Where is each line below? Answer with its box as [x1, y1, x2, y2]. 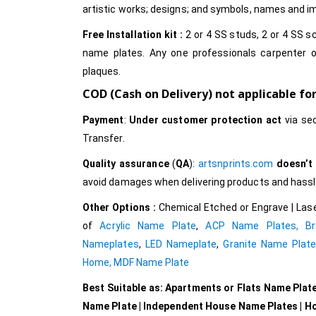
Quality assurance [83, 158, 169, 170]
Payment [83, 114, 124, 126]
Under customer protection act [129, 114, 282, 126]
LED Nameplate [145, 238, 217, 250]
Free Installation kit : [83, 29, 186, 41]
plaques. [83, 66, 121, 78]
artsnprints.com [198, 158, 274, 170]
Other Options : [83, 202, 159, 214]
